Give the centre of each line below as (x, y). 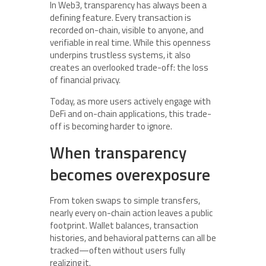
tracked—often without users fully (118, 251)
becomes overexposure (130, 175)
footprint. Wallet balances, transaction (124, 226)
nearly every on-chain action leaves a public (131, 213)
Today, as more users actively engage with (130, 102)
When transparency (118, 153)
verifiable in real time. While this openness (130, 43)
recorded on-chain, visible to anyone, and (127, 30)
